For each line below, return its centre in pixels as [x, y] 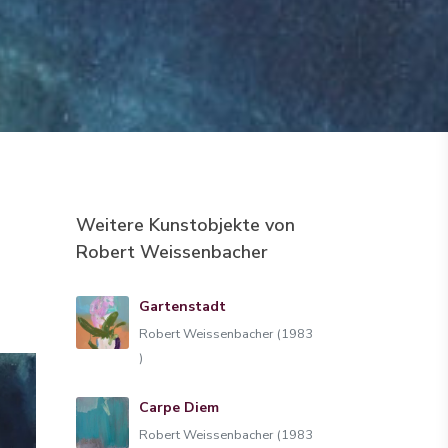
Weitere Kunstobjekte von [185, 225]
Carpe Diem [178, 407]
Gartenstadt [182, 306]
